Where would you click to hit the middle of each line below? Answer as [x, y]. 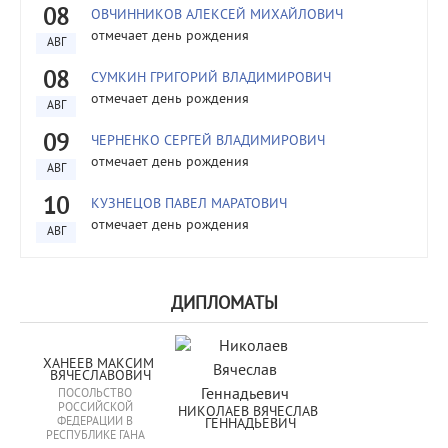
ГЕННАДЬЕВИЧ [250, 424]
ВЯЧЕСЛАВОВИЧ [100, 376]
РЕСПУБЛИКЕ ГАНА [95, 436]
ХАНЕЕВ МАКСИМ [98, 364]
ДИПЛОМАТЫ [224, 304]
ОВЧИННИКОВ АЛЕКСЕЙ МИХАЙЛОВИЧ [217, 15]
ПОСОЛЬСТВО [95, 394]
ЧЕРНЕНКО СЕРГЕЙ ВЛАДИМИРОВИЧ [208, 141]
